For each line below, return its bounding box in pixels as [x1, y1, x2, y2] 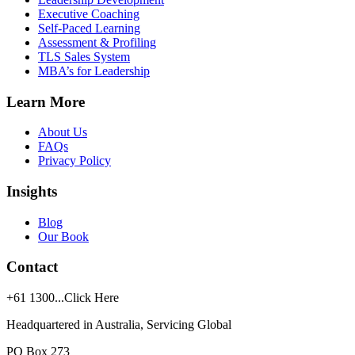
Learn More [6, 93, 85, 110]
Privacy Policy [38, 154, 111, 168]
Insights [6, 183, 57, 200]
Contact [6, 258, 58, 276]
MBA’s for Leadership [38, 63, 150, 78]
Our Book [38, 229, 89, 243]
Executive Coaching [38, 6, 139, 21]
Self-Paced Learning [38, 21, 140, 35]
